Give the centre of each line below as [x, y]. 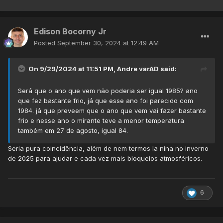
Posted [46, 43]
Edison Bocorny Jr [70, 32]
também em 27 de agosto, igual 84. [73, 131]
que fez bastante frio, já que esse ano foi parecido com [106, 101]
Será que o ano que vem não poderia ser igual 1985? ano [108, 91]
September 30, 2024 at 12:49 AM [108, 43]
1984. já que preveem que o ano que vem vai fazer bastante [112, 111]
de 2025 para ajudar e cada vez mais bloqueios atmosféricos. [105, 159]
